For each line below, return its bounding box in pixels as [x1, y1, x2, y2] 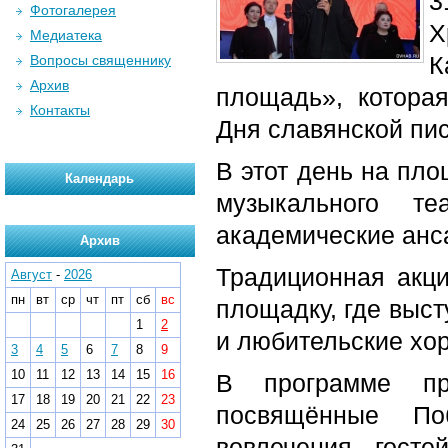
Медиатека [30, 27, 102, 43]
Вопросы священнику [30, 52, 171, 68]
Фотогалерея [30, 2, 116, 18]
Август [11, 267, 52, 282]
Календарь [65, 171, 135, 186]
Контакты [30, 102, 90, 118]
